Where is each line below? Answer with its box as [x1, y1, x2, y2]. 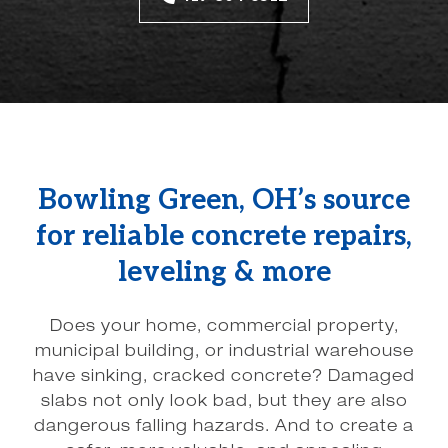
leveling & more [117, 256, 331, 289]
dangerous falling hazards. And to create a [34, 420, 414, 436]
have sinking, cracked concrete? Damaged [33, 370, 415, 386]
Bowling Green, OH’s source [38, 184, 410, 217]
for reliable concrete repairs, [36, 220, 412, 253]
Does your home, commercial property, [49, 320, 399, 336]
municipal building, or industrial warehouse [34, 345, 414, 361]
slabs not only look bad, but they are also [40, 395, 408, 411]
